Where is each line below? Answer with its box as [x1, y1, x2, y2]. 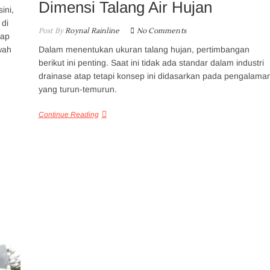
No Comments [136, 26, 186, 36]
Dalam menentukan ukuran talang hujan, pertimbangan [38, 44, 250, 54]
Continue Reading [38, 110, 99, 119]
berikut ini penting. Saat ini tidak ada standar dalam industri [38, 57, 264, 67]
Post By [38, 26, 63, 36]
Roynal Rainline [63, 26, 120, 36]
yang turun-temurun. [38, 84, 117, 94]
